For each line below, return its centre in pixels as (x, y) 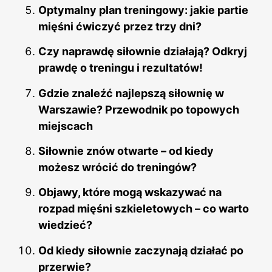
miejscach (66, 126)
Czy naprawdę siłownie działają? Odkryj (143, 52)
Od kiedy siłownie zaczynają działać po (141, 250)
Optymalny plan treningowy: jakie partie (143, 10)
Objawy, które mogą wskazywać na (130, 192)
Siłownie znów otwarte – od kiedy (126, 151)
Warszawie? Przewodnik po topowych (139, 109)
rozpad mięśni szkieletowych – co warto (144, 209)
